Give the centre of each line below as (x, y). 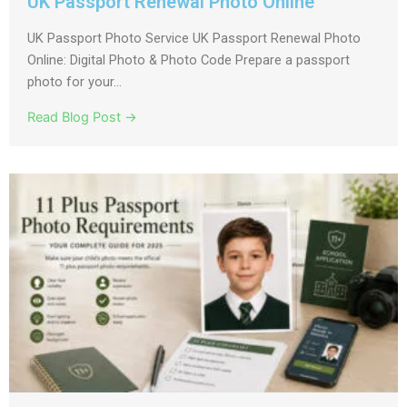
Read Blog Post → (82, 118)
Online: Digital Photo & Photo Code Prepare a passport (189, 60)
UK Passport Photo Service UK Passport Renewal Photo (194, 39)
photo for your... (74, 82)
